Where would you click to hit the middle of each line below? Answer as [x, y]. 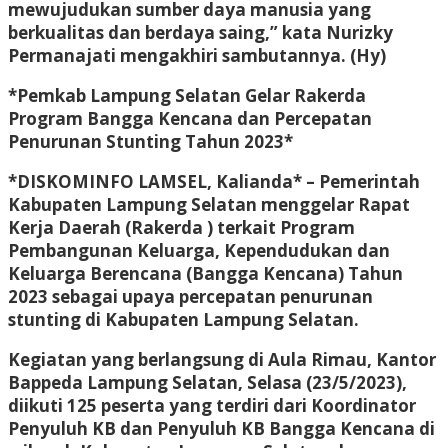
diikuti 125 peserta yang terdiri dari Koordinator [212, 405]
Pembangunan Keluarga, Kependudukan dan [199, 250]
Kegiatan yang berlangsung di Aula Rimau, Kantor [222, 359]
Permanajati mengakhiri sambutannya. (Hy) [197, 55]
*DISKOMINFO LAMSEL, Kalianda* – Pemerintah [214, 181]
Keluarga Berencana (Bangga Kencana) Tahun [205, 273]
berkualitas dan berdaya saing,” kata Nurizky [200, 32]
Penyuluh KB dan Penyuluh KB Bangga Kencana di [221, 428]
